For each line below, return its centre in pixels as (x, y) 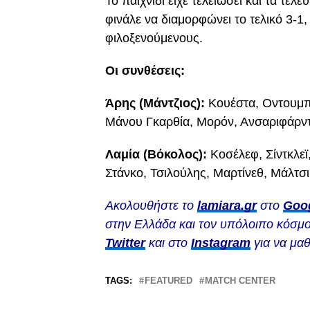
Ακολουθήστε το (151, 206)
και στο (168, 243)
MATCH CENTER (240, 281)
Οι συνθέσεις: (145, 71)
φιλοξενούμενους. (154, 38)
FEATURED (168, 281)
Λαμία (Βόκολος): (158, 154)
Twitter (125, 243)
